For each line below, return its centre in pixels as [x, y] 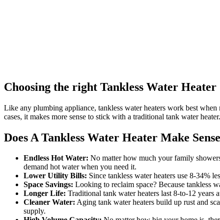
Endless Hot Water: [56, 158]
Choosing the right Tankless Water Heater [110, 87]
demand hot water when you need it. [80, 167]
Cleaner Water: [49, 202]
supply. [35, 211]
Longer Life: [45, 193]
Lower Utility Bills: [55, 176]
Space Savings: [48, 185]
